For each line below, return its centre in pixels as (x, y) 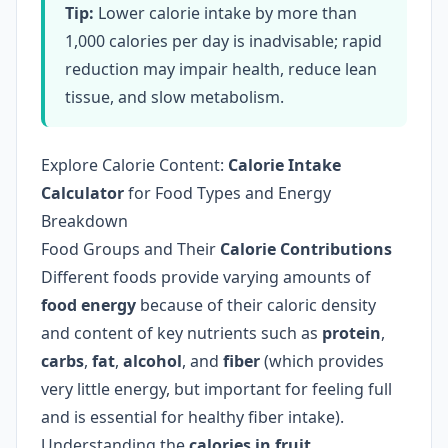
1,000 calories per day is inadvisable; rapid (223, 41)
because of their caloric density (256, 305)
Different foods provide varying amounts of (206, 277)
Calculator (82, 193)
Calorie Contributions (306, 249)
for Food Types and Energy (227, 193)
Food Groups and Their (130, 249)
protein (351, 333)
